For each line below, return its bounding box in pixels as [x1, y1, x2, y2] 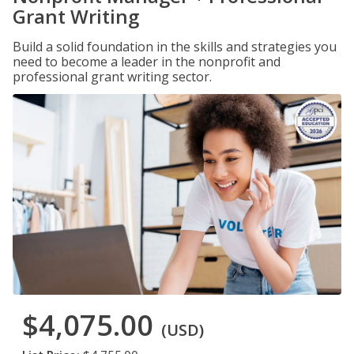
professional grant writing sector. [13, 68, 212, 85]
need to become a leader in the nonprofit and [13, 53, 281, 70]
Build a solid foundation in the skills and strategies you [13, 38, 337, 55]
